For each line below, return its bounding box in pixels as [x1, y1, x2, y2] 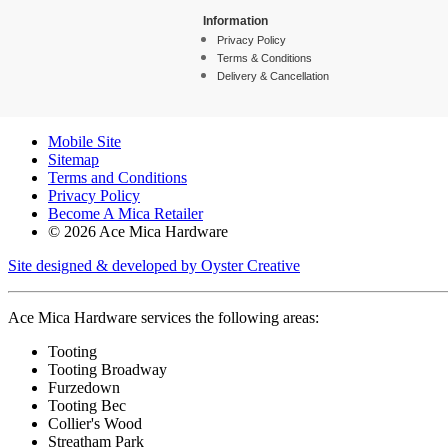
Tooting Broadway [48, 361, 167, 378]
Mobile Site [48, 133, 121, 150]
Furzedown [48, 379, 120, 396]
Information [203, 14, 268, 28]
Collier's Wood [48, 415, 142, 432]
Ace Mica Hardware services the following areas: [8, 309, 319, 326]
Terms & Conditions [217, 52, 312, 64]
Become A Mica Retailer [48, 205, 203, 222]
